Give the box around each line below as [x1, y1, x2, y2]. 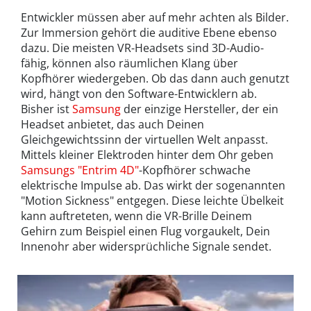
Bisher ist [21, 101, 72, 117]
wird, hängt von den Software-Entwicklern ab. [21, 85, 257, 101]
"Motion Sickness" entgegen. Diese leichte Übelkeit [21, 192, 284, 208]
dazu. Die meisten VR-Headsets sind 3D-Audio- [21, 40, 264, 56]
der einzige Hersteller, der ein [121, 101, 278, 117]
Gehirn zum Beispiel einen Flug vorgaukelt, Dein [21, 223, 270, 239]
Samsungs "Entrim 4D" [21, 162, 139, 178]
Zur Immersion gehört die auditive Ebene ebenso [21, 24, 277, 40]
